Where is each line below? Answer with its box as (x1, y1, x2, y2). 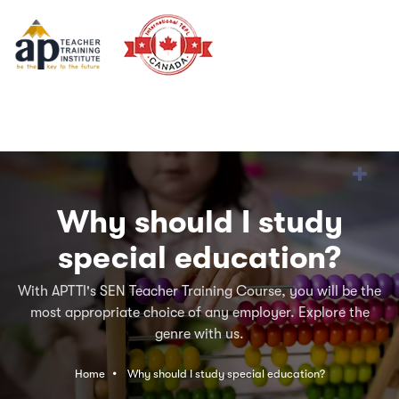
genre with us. (155, 326, 244, 342)
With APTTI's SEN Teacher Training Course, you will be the (18, 283, 381, 299)
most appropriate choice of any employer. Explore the (29, 305, 370, 321)
